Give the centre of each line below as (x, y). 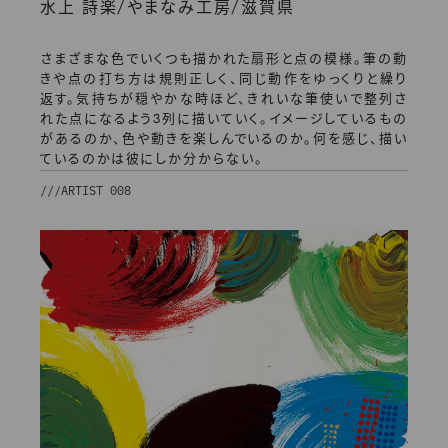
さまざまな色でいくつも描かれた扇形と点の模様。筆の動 (224, 60)
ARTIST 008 (96, 190)
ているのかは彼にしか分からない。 (152, 160)
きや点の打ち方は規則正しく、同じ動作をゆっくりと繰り (224, 80)
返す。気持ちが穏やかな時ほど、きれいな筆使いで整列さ (224, 100)
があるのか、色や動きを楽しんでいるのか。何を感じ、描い (224, 140)
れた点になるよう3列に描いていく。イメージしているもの (224, 120)
